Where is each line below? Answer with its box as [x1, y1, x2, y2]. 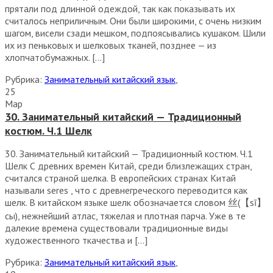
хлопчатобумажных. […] [5, 51, 105, 63]
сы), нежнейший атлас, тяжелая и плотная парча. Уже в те [5, 210, 246, 222]
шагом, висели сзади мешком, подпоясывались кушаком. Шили [5, 27, 266, 39]
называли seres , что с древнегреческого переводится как [5, 184, 247, 196]
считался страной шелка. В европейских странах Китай [5, 172, 236, 184]
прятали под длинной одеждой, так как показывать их [5, 2, 235, 15]
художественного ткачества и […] [5, 234, 147, 246]
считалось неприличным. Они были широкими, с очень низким [5, 15, 261, 27]
